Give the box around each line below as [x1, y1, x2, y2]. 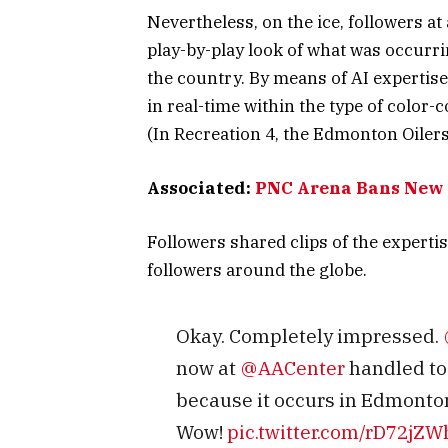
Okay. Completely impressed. [175, 323, 443, 349]
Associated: [147, 177, 255, 200]
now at [175, 355, 240, 381]
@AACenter [239, 355, 345, 381]
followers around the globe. [147, 259, 367, 282]
